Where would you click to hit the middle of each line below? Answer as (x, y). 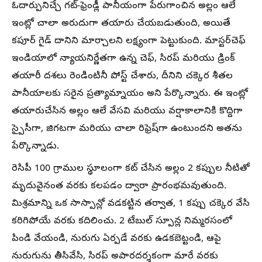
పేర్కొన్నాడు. (35, 147)
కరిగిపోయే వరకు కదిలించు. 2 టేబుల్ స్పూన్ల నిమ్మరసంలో (122, 222)
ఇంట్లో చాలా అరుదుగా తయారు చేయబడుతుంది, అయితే (121, 24)
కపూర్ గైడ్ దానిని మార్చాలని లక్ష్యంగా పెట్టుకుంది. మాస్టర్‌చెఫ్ (129, 42)
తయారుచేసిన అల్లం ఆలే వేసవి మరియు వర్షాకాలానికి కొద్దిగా (127, 112)
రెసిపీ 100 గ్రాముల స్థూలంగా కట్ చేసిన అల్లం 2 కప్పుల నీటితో (131, 169)
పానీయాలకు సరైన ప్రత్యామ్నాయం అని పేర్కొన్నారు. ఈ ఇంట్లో (130, 94)
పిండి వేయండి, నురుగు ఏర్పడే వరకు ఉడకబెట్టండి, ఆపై (116, 239)
